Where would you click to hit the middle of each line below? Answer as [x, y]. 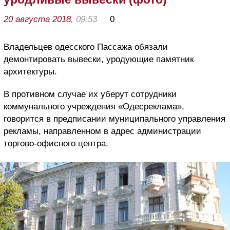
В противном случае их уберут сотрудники [90, 94]
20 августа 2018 [37, 20]
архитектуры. [30, 72]
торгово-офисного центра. [56, 144]
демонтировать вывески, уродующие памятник [99, 60]
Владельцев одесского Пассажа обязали [86, 47]
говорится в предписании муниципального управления [114, 119]
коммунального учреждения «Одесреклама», [94, 107]
